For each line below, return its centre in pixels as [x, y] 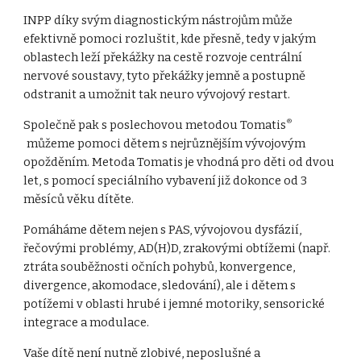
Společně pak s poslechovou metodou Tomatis [155, 125]
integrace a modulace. [88, 322]
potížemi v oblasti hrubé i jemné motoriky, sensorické [174, 304]
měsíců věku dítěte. [79, 199]
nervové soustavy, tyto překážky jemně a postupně [165, 76]
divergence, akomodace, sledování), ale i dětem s [160, 285]
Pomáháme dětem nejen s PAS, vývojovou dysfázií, [163, 230]
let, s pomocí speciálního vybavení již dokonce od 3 [166, 180]
